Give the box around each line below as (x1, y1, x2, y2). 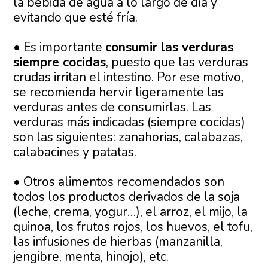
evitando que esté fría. (13, 9, 138, 26)
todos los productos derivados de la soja (13, 188, 240, 206)
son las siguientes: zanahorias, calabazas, (13, 129, 243, 146)
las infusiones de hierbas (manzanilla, (13, 233, 223, 251)
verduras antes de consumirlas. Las (13, 99, 212, 116)
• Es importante (13, 39, 106, 56)
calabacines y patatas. (13, 144, 137, 161)
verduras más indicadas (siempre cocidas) (13, 114, 246, 131)
